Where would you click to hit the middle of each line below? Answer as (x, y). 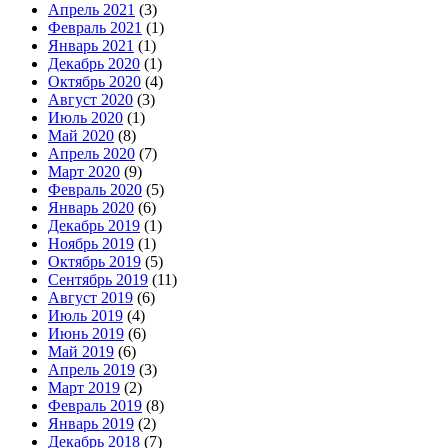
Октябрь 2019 (94, 261)
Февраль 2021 (95, 27)
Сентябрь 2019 (98, 279)
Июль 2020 (85, 117)
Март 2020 (84, 171)
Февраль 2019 (95, 405)
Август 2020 (90, 99)
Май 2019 (81, 351)
